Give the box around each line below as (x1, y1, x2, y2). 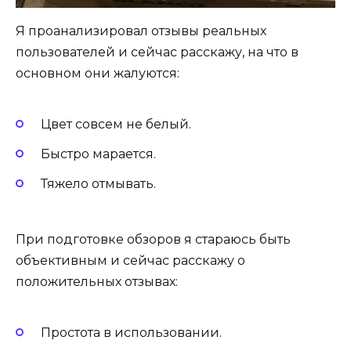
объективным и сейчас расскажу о (16, 252, 245, 268)
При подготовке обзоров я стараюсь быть (16, 231, 291, 247)
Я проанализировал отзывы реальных (16, 23, 266, 38)
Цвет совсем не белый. (41, 117, 191, 132)
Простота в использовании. (41, 324, 222, 340)
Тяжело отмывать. (41, 176, 156, 192)
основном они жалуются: (16, 65, 179, 81)
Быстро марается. (41, 147, 156, 162)
